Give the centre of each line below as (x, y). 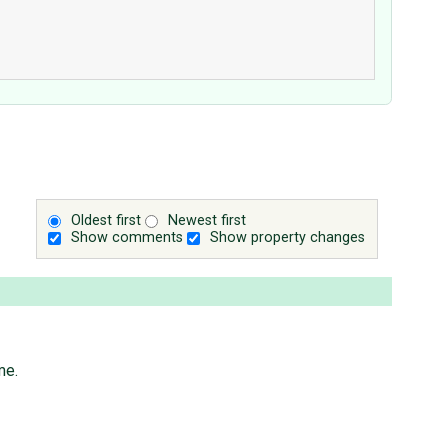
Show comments (127, 237)
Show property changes (288, 237)
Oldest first (106, 220)
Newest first (207, 220)
